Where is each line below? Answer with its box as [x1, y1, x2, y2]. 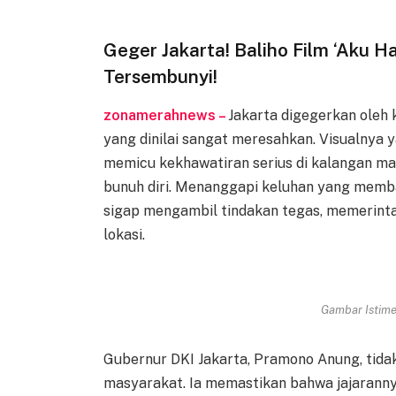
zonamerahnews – [103, 107, 229, 125]
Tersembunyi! [103, 65, 218, 88]
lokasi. [103, 226, 146, 244]
